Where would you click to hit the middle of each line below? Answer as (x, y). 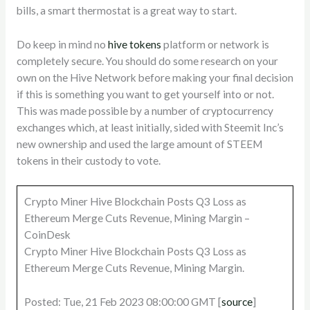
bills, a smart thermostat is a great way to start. (126, 10)
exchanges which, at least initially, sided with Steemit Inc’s (150, 127)
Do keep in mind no (62, 44)
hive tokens (134, 44)
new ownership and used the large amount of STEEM (139, 144)
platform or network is (215, 44)
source (237, 302)
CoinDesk (47, 235)
